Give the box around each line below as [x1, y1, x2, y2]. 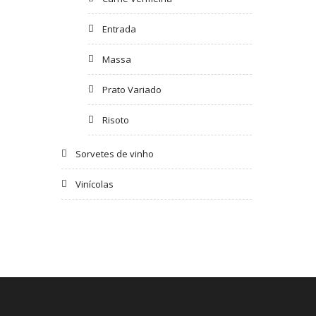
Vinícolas [75, 177, 114, 190]
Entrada [102, 22, 136, 35]
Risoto [102, 113, 129, 126]
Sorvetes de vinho [75, 147, 154, 160]
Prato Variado [102, 83, 162, 96]
